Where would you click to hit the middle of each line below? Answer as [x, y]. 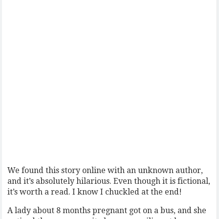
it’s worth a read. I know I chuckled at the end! [95, 192]
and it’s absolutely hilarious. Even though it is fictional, [109, 181]
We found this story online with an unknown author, [105, 170]
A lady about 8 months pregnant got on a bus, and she [107, 210]
